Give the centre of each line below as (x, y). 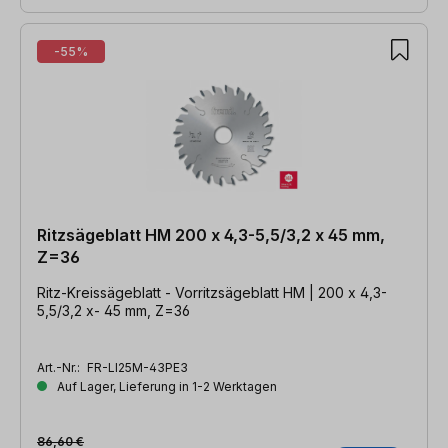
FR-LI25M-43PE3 (137, 367)
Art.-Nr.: (60, 367)
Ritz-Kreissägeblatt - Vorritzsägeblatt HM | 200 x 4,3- (212, 292)
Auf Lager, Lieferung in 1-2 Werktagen (165, 386)
